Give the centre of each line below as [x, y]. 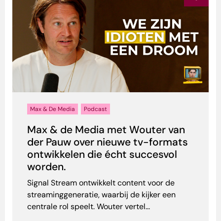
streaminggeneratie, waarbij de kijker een [101, 195]
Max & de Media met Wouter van [106, 130]
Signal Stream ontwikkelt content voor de [101, 183]
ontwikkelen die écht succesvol [102, 155]
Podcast [95, 109]
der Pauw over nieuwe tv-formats [108, 142]
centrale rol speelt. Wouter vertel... [89, 207]
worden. [47, 167]
